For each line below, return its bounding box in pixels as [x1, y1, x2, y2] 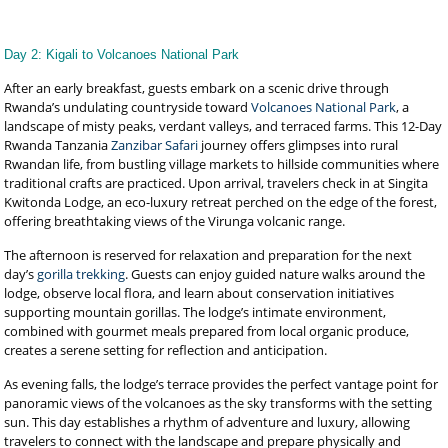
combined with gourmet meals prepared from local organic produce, [4, 322, 410, 340]
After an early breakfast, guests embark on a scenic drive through [4, 79, 390, 97]
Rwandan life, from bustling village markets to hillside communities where [4, 155, 440, 173]
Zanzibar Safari [111, 136, 199, 154]
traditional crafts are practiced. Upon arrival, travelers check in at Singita [4, 174, 429, 192]
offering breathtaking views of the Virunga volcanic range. [4, 212, 346, 230]
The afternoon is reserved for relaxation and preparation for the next [4, 246, 413, 264]
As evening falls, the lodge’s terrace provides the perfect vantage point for [4, 375, 439, 393]
